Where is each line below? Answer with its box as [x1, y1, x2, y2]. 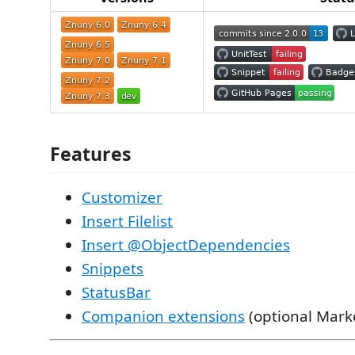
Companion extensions [82, 305, 245, 326]
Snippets [82, 258, 143, 279]
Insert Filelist [82, 210, 173, 231]
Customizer [82, 186, 162, 208]
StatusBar [82, 281, 151, 303]
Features [50, 140, 132, 166]
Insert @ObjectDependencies [82, 234, 290, 255]
